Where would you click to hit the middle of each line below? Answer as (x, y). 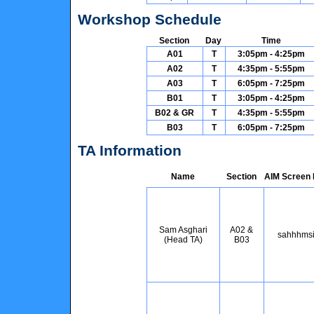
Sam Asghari (183, 230)
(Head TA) (183, 240)
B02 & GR (175, 113)
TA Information (130, 150)
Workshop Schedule (150, 19)
